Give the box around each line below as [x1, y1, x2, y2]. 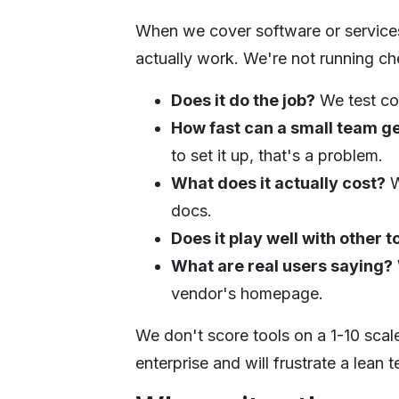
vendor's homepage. [171, 283, 323, 303]
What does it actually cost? [171, 173, 386, 192]
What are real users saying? [171, 256, 393, 275]
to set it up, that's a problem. [171, 145, 383, 165]
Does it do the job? [171, 90, 315, 110]
